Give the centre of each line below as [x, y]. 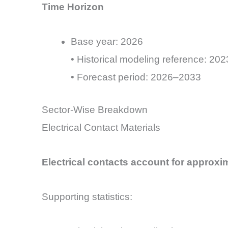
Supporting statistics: [87, 197]
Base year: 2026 [107, 42]
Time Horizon [73, 7]
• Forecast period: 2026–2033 [136, 77]
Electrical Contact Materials [101, 127]
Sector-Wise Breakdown [95, 109]
